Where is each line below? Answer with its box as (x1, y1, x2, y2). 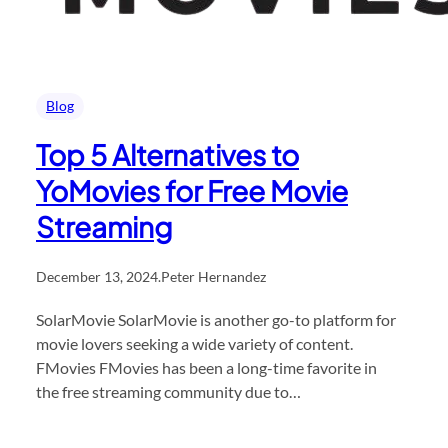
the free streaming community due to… (36, 381, 301, 401)
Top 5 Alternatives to (36, 136, 299, 172)
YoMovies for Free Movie (36, 172, 348, 208)
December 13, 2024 (36, 267, 158, 285)
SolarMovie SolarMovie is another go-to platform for (36, 309, 396, 329)
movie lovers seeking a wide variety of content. (36, 333, 353, 353)
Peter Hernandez (161, 267, 266, 285)
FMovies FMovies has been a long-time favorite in (36, 357, 377, 377)
